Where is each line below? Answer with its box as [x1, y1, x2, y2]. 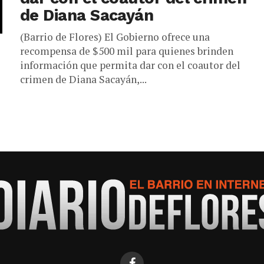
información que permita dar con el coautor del [20, 58, 240, 72]
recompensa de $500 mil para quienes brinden [20, 44, 233, 58]
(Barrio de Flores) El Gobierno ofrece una [20, 30, 210, 44]
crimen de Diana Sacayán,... [20, 72, 147, 86]
